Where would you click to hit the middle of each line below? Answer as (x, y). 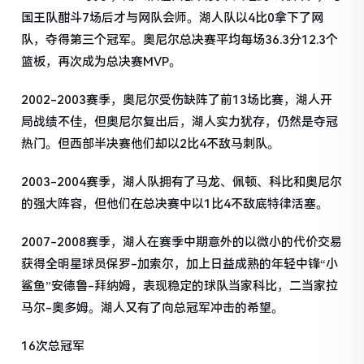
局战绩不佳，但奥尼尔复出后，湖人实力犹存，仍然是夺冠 (180, 122)
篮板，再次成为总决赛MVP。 (102, 62)
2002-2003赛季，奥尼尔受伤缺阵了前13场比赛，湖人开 (177, 100)
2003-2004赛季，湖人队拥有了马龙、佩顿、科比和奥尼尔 (182, 182)
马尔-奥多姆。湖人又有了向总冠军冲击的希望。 (153, 308)
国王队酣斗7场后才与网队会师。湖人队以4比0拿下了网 (173, 18)
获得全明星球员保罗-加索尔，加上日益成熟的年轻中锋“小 (180, 264)
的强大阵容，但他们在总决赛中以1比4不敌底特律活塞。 (175, 204)
